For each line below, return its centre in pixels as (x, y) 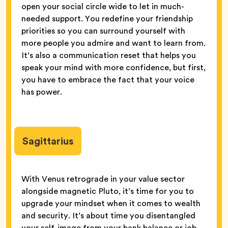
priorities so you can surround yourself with (103, 31)
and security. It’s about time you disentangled (108, 216)
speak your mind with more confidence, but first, (113, 68)
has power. (42, 92)
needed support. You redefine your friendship (107, 19)
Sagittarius (48, 141)
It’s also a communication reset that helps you (109, 55)
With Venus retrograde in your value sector (103, 179)
